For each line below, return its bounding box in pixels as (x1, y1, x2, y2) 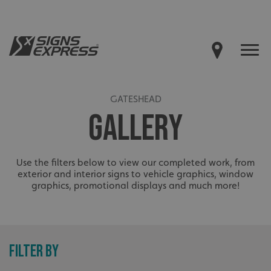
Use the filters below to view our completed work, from (16, 157, 255, 168)
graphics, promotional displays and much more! (31, 180, 240, 191)
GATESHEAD (109, 93, 162, 105)
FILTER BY (9, 241, 59, 261)
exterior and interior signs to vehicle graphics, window (18, 168, 253, 180)
